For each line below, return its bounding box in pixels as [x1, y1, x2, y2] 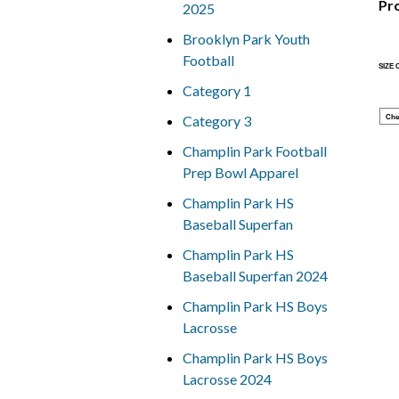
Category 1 [182, 82, 251, 99]
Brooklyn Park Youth [182, 30, 310, 47]
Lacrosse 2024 [182, 370, 272, 387]
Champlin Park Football [182, 142, 327, 159]
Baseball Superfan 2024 [182, 267, 328, 284]
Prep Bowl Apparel [182, 164, 298, 181]
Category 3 [182, 112, 251, 129]
